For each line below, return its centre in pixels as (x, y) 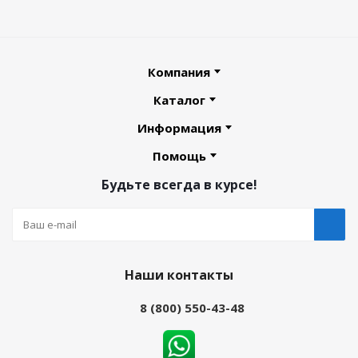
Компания (179, 72)
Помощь (179, 156)
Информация (179, 128)
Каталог (179, 100)
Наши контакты (179, 275)
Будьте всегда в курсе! (179, 185)
